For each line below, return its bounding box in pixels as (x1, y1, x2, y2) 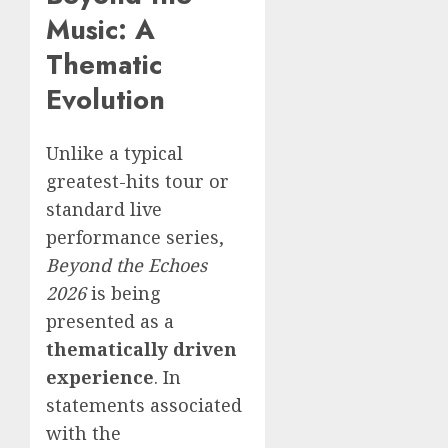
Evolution (46, 79, 165, 119)
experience (46, 365, 154, 390)
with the (46, 421, 121, 446)
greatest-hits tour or (46, 169, 229, 194)
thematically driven (46, 337, 237, 362)
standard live (46, 197, 162, 222)
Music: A (46, 9, 155, 49)
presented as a (46, 309, 174, 334)
